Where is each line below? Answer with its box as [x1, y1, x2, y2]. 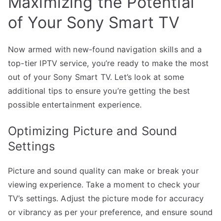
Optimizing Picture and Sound [8, 123, 178, 138]
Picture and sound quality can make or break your [8, 165, 199, 176]
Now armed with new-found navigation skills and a [8, 44, 202, 54]
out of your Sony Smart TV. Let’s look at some [8, 72, 184, 82]
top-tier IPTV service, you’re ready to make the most [8, 58, 209, 68]
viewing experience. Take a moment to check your [8, 179, 200, 189]
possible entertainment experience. [8, 99, 142, 110]
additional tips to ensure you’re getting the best [8, 85, 190, 96]
